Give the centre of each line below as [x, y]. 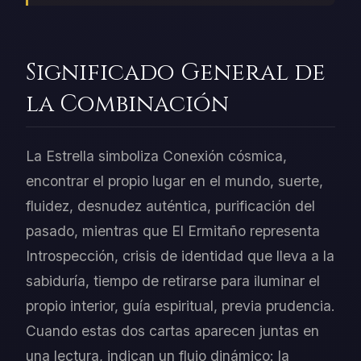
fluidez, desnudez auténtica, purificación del [170, 206]
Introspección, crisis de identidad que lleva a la [180, 256]
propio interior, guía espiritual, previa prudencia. [180, 306]
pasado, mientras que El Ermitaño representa [173, 231]
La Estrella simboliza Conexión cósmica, [156, 156]
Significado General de [176, 73]
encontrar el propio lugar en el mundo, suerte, [174, 181]
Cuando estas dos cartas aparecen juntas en [172, 331]
